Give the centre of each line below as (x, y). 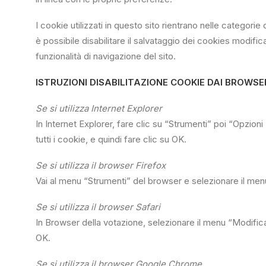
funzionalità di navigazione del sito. (106, 56)
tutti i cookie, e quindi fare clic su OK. (111, 139)
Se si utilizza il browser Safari (98, 207)
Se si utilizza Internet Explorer (99, 108)
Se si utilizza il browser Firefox (101, 165)
